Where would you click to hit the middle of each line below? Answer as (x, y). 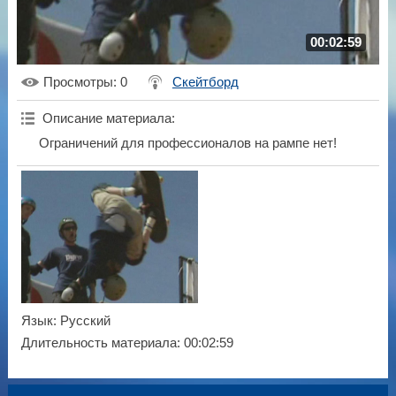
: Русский (81, 321)
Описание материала (107, 119)
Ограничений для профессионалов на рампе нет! (187, 144)
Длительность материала (99, 343)
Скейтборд (205, 83)
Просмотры (78, 83)
